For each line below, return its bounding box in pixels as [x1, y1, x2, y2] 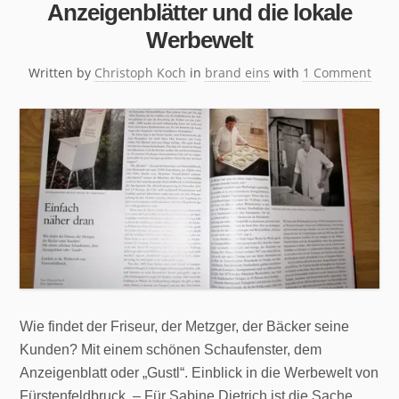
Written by [28, 64, 94, 81]
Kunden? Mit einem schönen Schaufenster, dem [20, 341, 322, 357]
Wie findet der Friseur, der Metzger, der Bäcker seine [20, 318, 350, 334]
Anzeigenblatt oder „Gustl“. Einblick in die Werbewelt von [20, 364, 379, 380]
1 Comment [302, 64, 371, 81]
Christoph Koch [94, 64, 186, 81]
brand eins [204, 64, 270, 81]
